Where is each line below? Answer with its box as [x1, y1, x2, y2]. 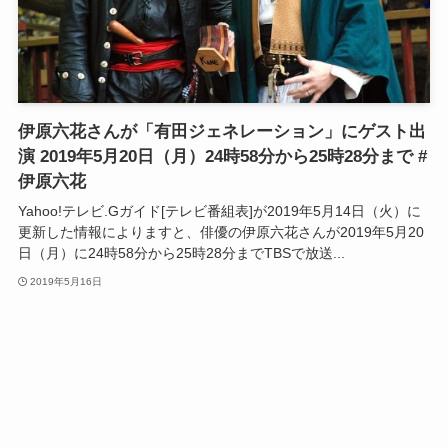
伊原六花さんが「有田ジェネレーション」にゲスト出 [17, 122, 426, 142]
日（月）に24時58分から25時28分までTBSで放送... [17, 245, 345, 262]
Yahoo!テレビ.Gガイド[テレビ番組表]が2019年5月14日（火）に [17, 203, 421, 220]
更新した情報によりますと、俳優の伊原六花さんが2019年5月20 [17, 224, 424, 241]
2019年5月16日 [30, 275, 103, 287]
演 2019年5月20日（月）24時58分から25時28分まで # [17, 147, 427, 167]
